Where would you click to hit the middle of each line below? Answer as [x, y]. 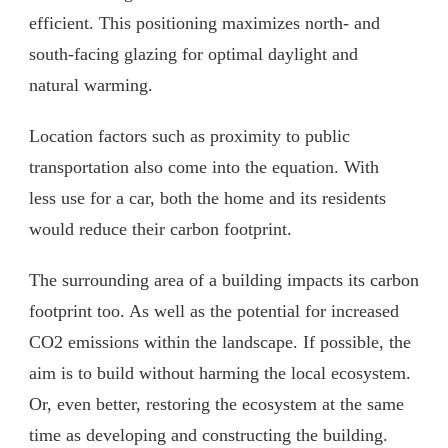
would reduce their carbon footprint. [163, 228]
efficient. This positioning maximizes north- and [204, 22]
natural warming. [93, 84]
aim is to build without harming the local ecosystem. [220, 372]
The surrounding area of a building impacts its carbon [224, 279]
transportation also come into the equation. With [204, 166]
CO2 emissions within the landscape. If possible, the [220, 341]
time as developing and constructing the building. [211, 434]
